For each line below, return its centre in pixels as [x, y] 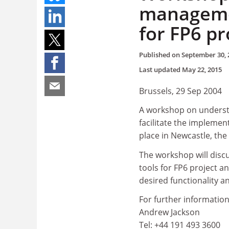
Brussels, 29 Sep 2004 [180, 91]
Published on [160, 54]
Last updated [161, 69]
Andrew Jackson [169, 212]
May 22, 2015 [202, 69]
